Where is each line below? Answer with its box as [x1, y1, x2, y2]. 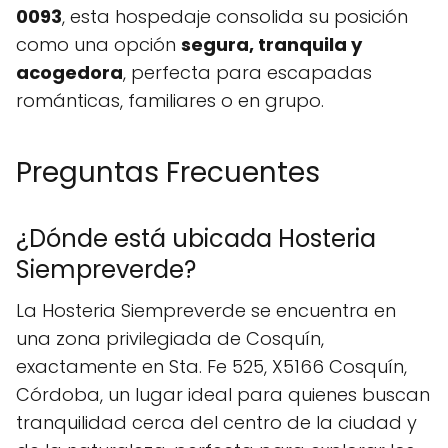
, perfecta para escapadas [123, 60, 372, 85]
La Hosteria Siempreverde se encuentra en [16, 298, 396, 323]
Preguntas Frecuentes [16, 153, 320, 192]
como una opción [16, 32, 181, 57]
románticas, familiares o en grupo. [16, 88, 324, 113]
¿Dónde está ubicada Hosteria [16, 222, 376, 255]
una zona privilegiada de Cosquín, [16, 326, 324, 351]
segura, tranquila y [181, 32, 362, 57]
